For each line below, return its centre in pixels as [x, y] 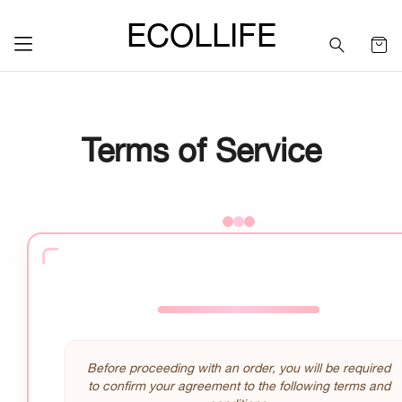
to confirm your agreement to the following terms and [239, 386]
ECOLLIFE [201, 35]
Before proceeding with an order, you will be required [239, 368]
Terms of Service [201, 150]
